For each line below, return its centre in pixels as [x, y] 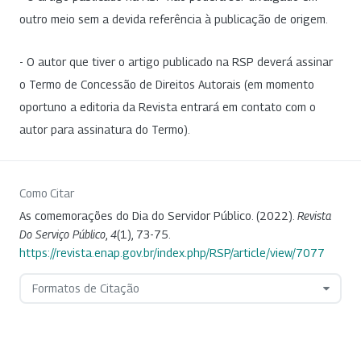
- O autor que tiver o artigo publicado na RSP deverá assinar [176, 62]
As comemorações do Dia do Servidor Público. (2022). [158, 216]
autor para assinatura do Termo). [105, 130]
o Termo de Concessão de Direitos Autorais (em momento [167, 85]
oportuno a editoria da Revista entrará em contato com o [168, 107]
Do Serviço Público [62, 234]
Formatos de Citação [85, 288]
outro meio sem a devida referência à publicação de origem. [174, 19]
